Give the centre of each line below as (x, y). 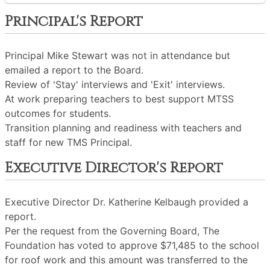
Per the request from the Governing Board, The (112, 231)
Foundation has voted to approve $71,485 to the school (132, 245)
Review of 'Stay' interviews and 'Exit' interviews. (115, 84)
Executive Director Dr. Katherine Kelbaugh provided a (127, 202)
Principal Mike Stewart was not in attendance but (118, 55)
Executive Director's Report (114, 168)
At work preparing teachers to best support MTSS (119, 99)
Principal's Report (74, 22)
